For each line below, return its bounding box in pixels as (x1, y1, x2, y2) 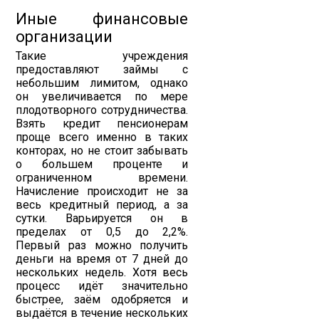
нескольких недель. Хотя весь (16, 266, 189, 279)
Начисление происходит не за (16, 184, 189, 198)
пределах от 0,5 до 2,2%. (16, 225, 189, 239)
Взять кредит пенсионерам (16, 117, 189, 130)
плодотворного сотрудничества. (16, 103, 189, 117)
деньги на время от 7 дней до (16, 252, 189, 266)
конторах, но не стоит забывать (16, 144, 189, 157)
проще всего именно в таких (16, 130, 189, 144)
